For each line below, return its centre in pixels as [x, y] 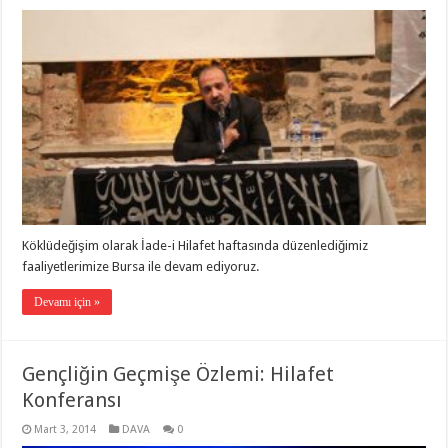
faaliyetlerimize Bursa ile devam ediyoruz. [141, 266]
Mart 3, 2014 [65, 429]
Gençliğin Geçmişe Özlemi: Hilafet [178, 373]
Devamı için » [67, 301]
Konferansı [72, 399]
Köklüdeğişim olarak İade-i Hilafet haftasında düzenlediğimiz [195, 245]
